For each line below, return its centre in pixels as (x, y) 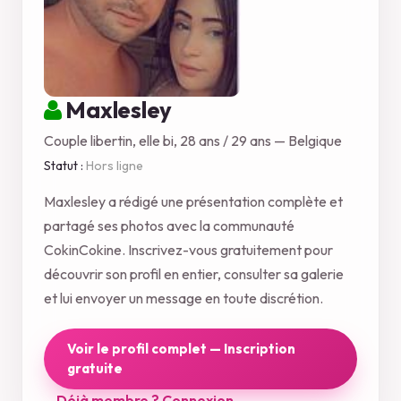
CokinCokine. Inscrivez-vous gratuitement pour (188, 250)
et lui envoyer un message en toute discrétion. (183, 299)
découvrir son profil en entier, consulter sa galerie (194, 274)
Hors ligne (115, 166)
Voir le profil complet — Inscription (181, 349)
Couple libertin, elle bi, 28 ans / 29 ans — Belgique (193, 141)
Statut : (65, 166)
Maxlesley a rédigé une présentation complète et (193, 202)
